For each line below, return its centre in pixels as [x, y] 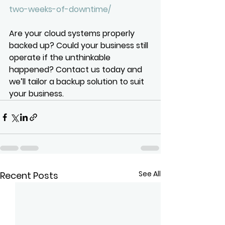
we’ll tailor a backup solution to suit [78, 82]
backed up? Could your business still [80, 45]
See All [150, 174]
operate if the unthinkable [61, 58]
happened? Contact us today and [77, 70]
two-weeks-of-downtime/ [60, 9]
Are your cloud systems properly [73, 33]
